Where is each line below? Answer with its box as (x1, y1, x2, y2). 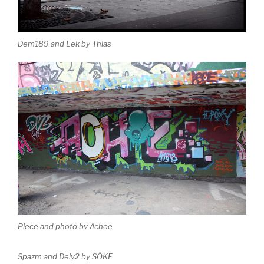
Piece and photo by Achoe (18, 222, 113, 232)
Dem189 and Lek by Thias (18, 39, 111, 49)
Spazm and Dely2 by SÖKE (18, 252, 113, 262)
